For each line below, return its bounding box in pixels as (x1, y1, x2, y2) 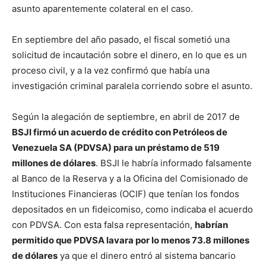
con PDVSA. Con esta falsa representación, (12, 219, 195, 231)
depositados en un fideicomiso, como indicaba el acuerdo (12, 204, 253, 216)
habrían (195, 219, 228, 231)
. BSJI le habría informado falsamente (96, 157, 252, 169)
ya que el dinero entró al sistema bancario (58, 250, 236, 262)
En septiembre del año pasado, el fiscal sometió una (12, 34, 230, 46)
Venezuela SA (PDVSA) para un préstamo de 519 (12, 142, 220, 154)
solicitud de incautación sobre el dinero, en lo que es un (12, 49, 247, 61)
